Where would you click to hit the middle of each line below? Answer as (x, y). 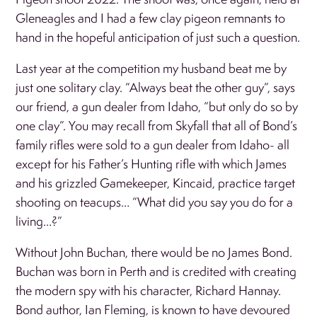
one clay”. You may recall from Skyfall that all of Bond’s (157, 125)
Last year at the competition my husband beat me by (151, 68)
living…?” (39, 221)
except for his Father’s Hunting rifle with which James (151, 163)
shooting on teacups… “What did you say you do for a (155, 202)
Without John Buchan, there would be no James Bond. (154, 252)
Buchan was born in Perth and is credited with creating (156, 271)
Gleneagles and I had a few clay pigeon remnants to (151, 18)
